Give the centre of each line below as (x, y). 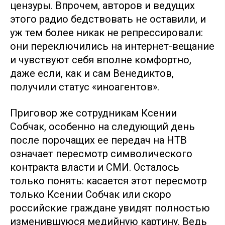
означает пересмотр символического (101, 153)
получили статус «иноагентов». (85, 87)
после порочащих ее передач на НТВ (98, 140)
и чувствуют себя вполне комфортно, (101, 60)
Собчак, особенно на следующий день (102, 126)
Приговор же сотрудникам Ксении (93, 113)
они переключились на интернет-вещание (112, 46)
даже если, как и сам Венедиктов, (92, 73)
